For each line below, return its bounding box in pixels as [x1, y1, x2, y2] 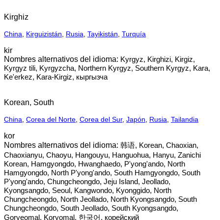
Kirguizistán [26, 30, 62, 38]
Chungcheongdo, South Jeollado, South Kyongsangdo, [4, 204, 178, 212]
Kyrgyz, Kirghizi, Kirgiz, [120, 55, 195, 63]
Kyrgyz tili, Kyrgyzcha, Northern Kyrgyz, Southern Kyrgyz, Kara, [4, 64, 210, 72]
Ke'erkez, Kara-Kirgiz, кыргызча [4, 73, 108, 81]
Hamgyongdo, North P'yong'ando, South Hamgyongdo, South [4, 168, 200, 177]
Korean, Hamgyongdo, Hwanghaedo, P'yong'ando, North [4, 160, 185, 168]
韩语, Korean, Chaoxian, [120, 141, 198, 149]
